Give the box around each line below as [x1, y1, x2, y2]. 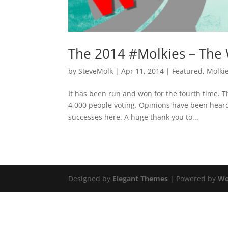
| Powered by [168, 174, 218, 184]
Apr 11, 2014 [121, 66, 164, 76]
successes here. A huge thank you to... [68, 112, 199, 122]
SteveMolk [78, 66, 113, 76]
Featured [172, 66, 203, 76]
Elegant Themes [112, 174, 168, 184]
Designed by [68, 174, 113, 184]
